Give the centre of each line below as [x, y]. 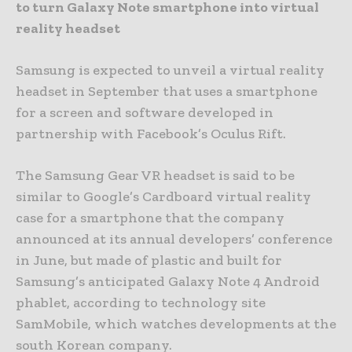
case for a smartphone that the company [150, 218]
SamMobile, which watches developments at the [176, 324]
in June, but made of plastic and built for [149, 260]
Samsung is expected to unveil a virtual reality [170, 70]
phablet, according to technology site [141, 303]
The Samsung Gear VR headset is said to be [155, 176]
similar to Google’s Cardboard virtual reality [163, 197]
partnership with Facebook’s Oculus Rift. [151, 134]
